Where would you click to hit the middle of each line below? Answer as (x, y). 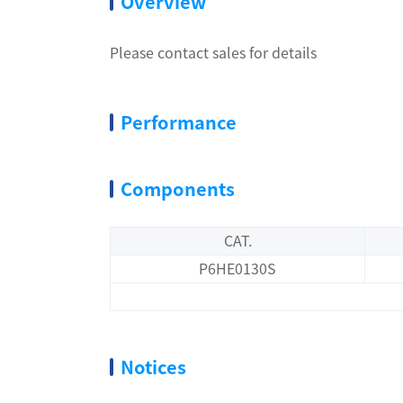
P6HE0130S (237, 269)
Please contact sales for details (213, 53)
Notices (153, 367)
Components (178, 189)
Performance (179, 122)
